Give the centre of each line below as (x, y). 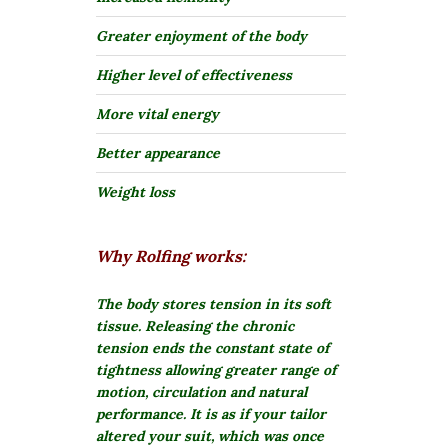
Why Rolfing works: (171, 256)
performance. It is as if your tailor (211, 414)
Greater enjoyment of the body (201, 36)
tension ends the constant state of (212, 348)
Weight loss (135, 192)
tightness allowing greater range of (216, 370)
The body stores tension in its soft (213, 304)
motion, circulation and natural (201, 392)
